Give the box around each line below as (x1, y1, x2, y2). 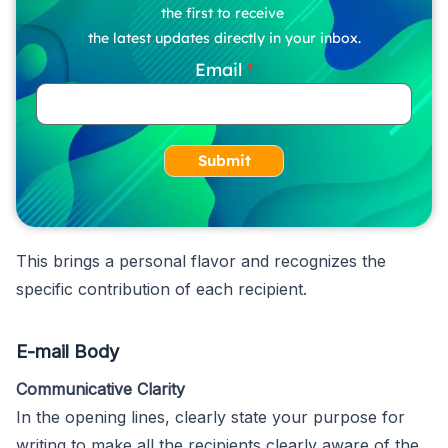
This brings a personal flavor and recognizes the (16, 250, 386, 271)
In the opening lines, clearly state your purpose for (16, 406, 405, 427)
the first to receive (160, 3, 288, 22)
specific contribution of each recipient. (16, 278, 307, 299)
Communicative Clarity (16, 378, 185, 399)
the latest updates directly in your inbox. (87, 28, 361, 47)
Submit (197, 150, 251, 170)
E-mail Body (16, 339, 119, 362)
